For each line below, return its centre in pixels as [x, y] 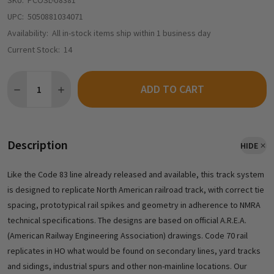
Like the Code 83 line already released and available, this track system [136, 175]
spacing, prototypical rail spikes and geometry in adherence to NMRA [134, 205]
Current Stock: [34, 50]
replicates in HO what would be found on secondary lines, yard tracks [134, 251]
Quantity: [26, 77]
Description [38, 145]
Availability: [28, 33]
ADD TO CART [172, 89]
